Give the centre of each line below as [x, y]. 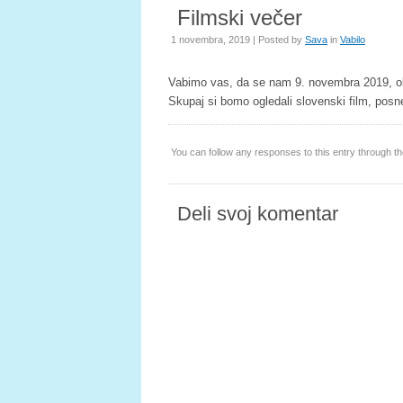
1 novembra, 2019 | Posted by [238, 40]
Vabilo [353, 40]
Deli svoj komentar [258, 214]
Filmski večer [240, 18]
